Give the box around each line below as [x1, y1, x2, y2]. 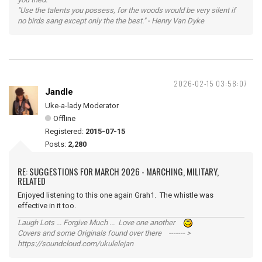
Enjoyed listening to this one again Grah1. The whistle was [18, 191, 213, 199]
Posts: [45, 140, 68, 149]
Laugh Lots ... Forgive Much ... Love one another [18, 218, 184, 227]
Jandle [45, 87, 73, 97]
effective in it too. [18, 201, 85, 210]
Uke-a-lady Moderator [45, 101, 119, 110]
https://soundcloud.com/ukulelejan [18, 239, 133, 248]
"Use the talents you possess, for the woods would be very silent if [18, 6, 236, 15]
